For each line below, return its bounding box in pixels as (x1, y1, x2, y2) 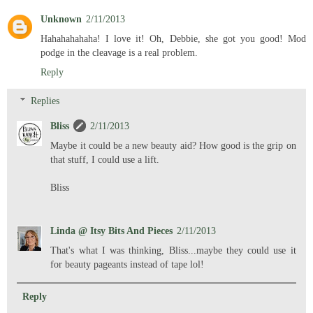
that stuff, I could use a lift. (50, 154, 160, 166)
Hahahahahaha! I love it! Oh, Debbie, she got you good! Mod (41, 32, 306, 44)
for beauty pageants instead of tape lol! (50, 259, 205, 270)
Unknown (41, 13, 82, 24)
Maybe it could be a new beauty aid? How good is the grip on (50, 140, 296, 152)
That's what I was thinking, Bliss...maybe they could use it (50, 245, 296, 256)
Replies (31, 95, 60, 107)
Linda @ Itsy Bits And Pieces (50, 225, 173, 237)
